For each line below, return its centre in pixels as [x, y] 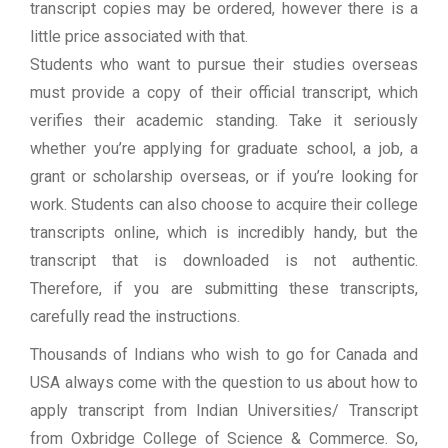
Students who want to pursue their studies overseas [224, 65]
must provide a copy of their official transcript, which [224, 93]
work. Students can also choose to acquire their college [224, 205]
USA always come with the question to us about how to [224, 383]
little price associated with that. [139, 37]
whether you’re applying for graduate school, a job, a [224, 149]
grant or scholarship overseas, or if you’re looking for [224, 177]
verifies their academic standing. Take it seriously [224, 121]
